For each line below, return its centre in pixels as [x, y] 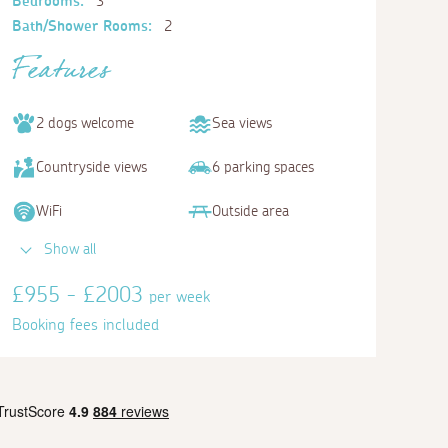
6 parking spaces [263, 168]
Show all [70, 249]
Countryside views [91, 168]
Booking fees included [85, 324]
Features [61, 75]
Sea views [242, 124]
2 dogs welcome [85, 124]
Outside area [250, 212]
